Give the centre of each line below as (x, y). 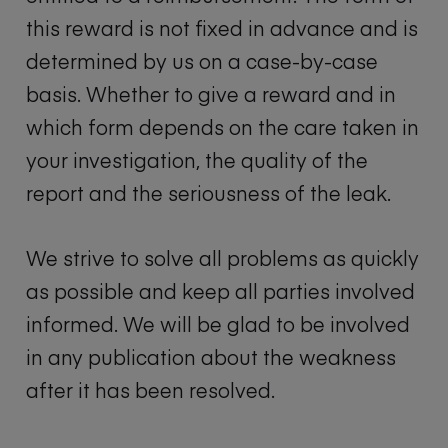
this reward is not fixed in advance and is (222, 28)
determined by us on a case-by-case (202, 61)
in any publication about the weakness (211, 357)
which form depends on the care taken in (222, 127)
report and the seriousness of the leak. (208, 193)
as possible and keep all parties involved (220, 291)
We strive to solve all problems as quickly (222, 258)
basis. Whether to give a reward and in (211, 94)
